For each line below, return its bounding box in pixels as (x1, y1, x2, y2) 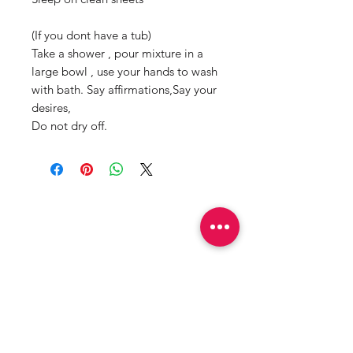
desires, (32, 99, 71, 115)
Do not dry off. (32, 117, 107, 133)
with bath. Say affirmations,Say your (32, 81, 217, 97)
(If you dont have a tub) (32, 27, 151, 43)
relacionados (47, 229, 163, 254)
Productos (47, 202, 140, 226)
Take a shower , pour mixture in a (32, 45, 203, 61)
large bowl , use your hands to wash (32, 63, 217, 79)
